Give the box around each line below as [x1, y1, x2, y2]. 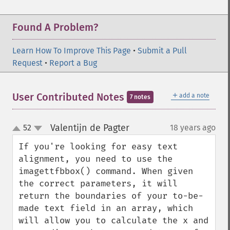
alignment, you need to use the [18, 154, 172, 164]
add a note [179, 92, 209, 99]
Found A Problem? [12, 21, 98, 33]
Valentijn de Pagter [50, 122, 129, 133]
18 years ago [170, 123, 216, 132]
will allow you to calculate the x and [18, 215, 208, 226]
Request [12, 58, 43, 68]
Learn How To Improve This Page [12, 46, 131, 55]
